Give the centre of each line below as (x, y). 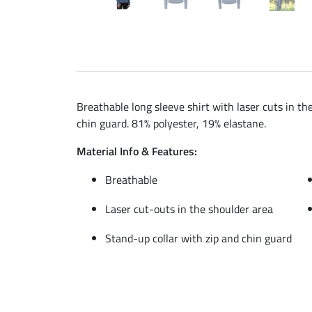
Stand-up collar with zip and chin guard (198, 238)
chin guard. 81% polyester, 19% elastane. (171, 123)
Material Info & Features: (137, 151)
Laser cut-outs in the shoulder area (189, 209)
